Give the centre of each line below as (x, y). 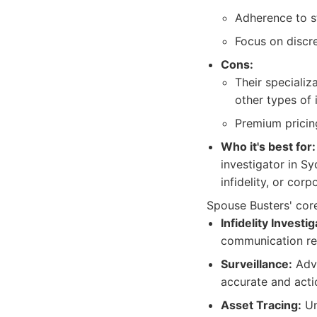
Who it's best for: (268, 146)
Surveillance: (257, 264)
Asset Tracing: (261, 305)
